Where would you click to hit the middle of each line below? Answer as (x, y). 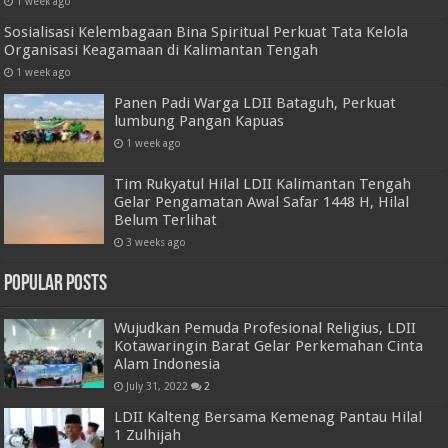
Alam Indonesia (167, 364)
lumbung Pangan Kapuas (199, 121)
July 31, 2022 (157, 386)
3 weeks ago (156, 242)
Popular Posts (56, 285)
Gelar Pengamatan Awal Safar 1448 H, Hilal (262, 202)
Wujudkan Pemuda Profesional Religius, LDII (265, 328)
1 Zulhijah (148, 435)
